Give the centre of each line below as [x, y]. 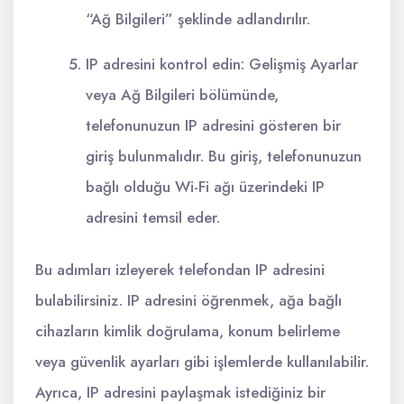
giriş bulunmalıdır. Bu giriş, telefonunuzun [224, 156]
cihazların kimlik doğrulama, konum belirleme [188, 331]
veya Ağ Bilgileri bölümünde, [182, 95]
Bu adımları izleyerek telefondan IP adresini [180, 270]
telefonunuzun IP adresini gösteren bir [213, 125]
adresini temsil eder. [153, 217]
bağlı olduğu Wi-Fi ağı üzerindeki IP [205, 187]
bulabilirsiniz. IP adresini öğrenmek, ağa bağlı [188, 300]
